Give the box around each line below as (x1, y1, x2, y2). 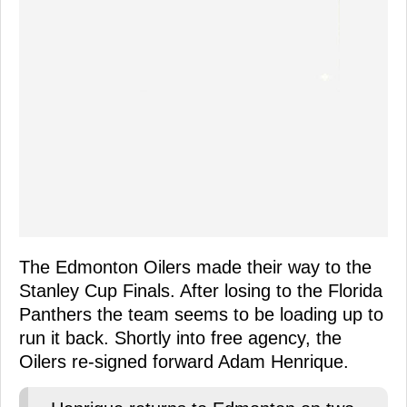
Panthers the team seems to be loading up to (19, 304, 383, 325)
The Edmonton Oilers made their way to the (19, 257, 372, 278)
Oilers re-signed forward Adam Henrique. (19, 352, 349, 372)
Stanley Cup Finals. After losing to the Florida (19, 281, 382, 302)
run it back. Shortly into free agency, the (19, 328, 342, 349)
